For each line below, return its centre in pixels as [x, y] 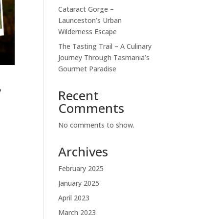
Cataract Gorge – [86, 9]
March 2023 [77, 212]
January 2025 [79, 183]
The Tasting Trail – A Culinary [105, 46]
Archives [83, 151]
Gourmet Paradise [88, 68]
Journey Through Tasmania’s [104, 57]
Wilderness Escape [88, 31]
